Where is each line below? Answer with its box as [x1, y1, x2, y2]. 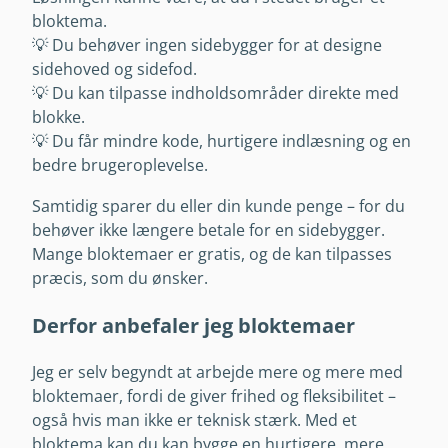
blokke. [32, 106, 85, 129]
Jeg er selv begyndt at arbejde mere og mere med [32, 361, 403, 384]
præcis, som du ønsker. [32, 266, 208, 289]
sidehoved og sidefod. [32, 58, 197, 81]
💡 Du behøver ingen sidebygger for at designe [32, 34, 382, 57]
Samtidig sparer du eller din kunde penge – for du [32, 194, 405, 217]
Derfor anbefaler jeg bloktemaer [32, 310, 355, 339]
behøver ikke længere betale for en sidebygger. [32, 218, 385, 241]
